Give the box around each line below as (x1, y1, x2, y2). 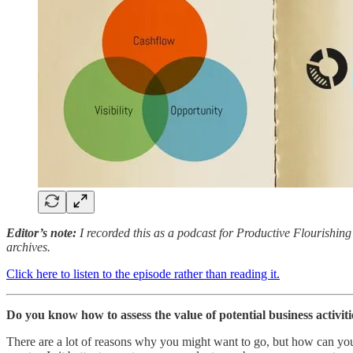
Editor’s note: (6, 225, 80, 240)
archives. (6, 240, 50, 254)
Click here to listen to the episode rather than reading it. (6, 266, 280, 281)
